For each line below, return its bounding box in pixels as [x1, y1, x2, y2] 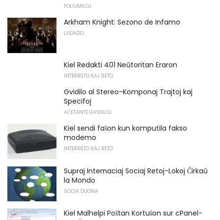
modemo [64, 133, 96, 143]
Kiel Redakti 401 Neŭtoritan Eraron [64, 60, 177, 70]
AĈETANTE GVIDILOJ [64, 109, 111, 116]
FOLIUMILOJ [64, 2, 91, 10]
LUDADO [64, 29, 83, 37]
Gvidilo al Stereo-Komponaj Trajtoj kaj [64, 87, 192, 97]
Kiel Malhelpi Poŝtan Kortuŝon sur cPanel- [64, 208, 202, 219]
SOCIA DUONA [64, 187, 98, 195]
